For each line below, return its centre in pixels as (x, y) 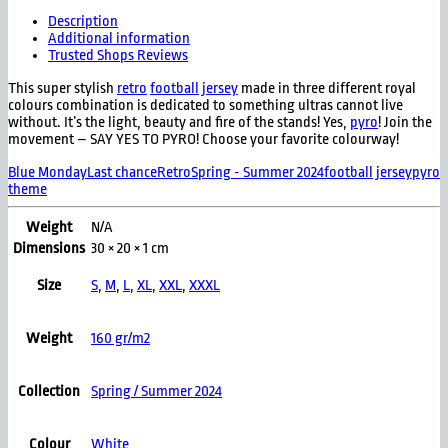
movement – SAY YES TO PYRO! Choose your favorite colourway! (203, 140)
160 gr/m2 (120, 339)
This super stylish (62, 89)
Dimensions (49, 249)
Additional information (119, 39)
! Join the (405, 123)
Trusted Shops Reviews (118, 56)
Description (83, 22)
